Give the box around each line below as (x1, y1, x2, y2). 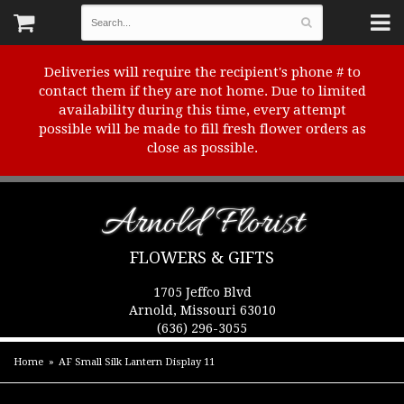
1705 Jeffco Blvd (152, 285, 252, 299)
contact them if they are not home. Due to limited (38, 83, 366, 99)
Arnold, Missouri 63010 (128, 303, 276, 317)
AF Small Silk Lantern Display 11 (59, 356, 216, 368)
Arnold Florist (101, 199, 303, 249)
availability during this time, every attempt (58, 102, 346, 118)
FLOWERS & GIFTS (130, 248, 274, 267)
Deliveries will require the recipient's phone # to (43, 64, 361, 80)
